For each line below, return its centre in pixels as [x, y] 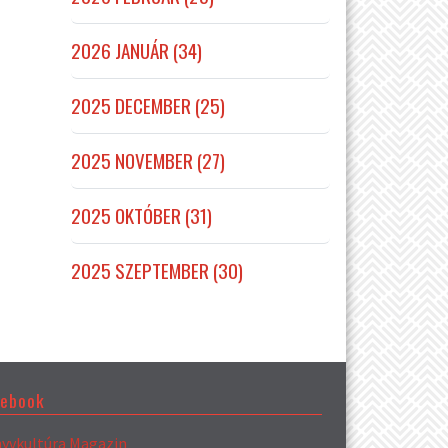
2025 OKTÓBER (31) [141, 215]
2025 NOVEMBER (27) [148, 160]
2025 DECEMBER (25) [148, 105]
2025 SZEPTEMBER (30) [157, 270]
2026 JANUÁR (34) [136, 50]
